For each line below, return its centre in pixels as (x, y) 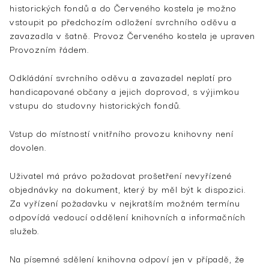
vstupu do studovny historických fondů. (95, 104)
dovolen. (28, 147)
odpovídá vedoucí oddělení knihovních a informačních (128, 216)
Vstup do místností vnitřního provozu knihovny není (122, 133)
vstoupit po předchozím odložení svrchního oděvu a (123, 21)
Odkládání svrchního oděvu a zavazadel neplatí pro (121, 77)
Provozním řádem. (50, 49)
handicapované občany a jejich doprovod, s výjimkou (125, 91)
